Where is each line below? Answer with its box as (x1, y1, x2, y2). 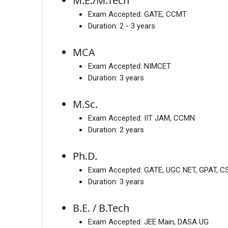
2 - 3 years (120, 21, 155, 31)
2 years (120, 125, 144, 135)
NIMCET (144, 62, 171, 71)
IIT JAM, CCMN (144, 113, 195, 123)
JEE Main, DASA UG (144, 217, 209, 227)
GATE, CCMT (144, 10, 187, 19)
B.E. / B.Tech (73, 201, 129, 215)
